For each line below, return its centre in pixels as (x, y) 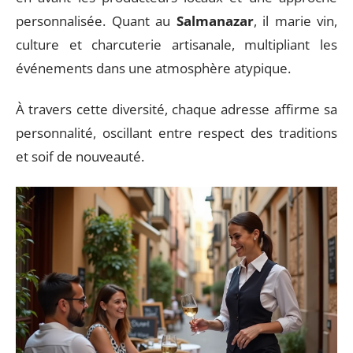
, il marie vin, (295, 20)
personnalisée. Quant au (96, 20)
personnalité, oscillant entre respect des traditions (176, 133)
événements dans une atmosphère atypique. (153, 68)
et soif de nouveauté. (80, 156)
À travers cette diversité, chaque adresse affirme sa (176, 109)
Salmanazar (215, 20)
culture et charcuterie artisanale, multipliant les (176, 44)
